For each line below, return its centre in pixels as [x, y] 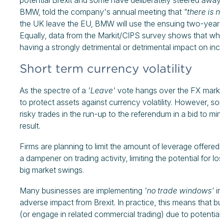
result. [30, 126]
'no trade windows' [179, 191]
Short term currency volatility [106, 69]
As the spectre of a [54, 90]
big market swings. [52, 170]
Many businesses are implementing [82, 191]
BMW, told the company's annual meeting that [102, 12]
